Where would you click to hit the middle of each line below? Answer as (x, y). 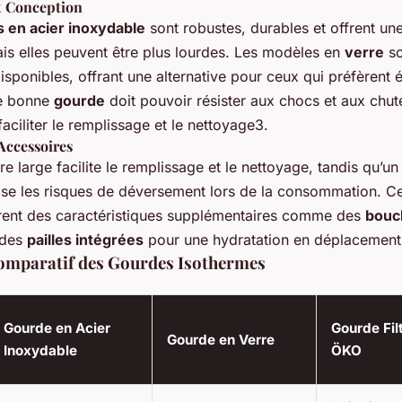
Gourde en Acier (57, 328)
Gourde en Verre (221, 339)
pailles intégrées (85, 239)
